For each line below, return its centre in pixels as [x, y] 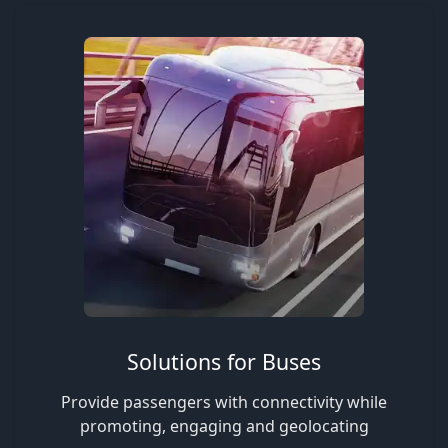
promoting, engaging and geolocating [224, 426]
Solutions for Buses [224, 362]
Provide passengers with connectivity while [224, 402]
